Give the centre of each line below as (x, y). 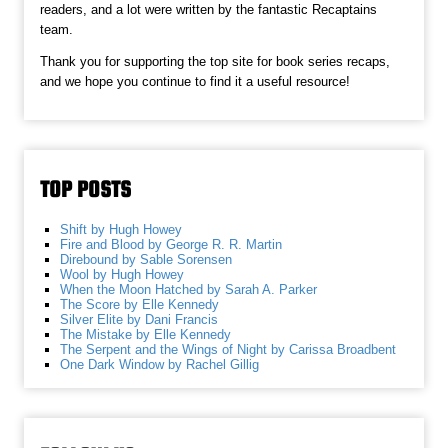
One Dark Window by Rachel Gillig (160, 364)
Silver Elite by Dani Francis (139, 319)
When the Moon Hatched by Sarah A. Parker (189, 289)
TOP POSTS (86, 188)
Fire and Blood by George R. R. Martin (171, 244)
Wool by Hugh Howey (122, 274)
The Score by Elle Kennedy (140, 304)
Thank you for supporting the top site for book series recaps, (215, 61)
